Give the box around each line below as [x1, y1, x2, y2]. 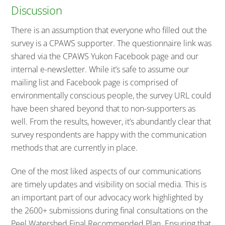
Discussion [11, 3, 62, 18]
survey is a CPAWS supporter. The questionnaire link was [11, 38, 212, 49]
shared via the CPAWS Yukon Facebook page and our [11, 51, 199, 62]
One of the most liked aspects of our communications [11, 165, 201, 177]
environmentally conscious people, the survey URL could [11, 90, 212, 101]
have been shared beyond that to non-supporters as [11, 103, 196, 115]
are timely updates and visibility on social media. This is [11, 178, 207, 190]
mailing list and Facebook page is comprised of [11, 77, 178, 88]
